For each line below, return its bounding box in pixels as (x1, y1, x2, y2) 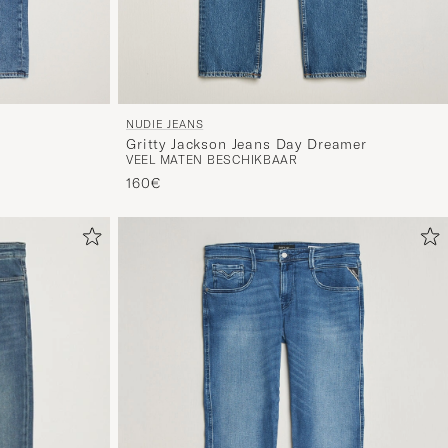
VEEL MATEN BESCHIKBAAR (126, 151, 298, 167)
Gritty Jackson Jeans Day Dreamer (126, 134, 367, 153)
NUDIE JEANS (126, 116, 204, 131)
